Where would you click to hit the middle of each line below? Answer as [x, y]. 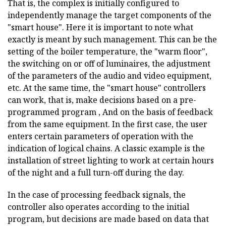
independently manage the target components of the [109, 15]
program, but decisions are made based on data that [108, 219]
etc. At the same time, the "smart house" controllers [107, 88]
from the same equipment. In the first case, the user [107, 124]
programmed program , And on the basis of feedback [110, 112]
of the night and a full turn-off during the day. [96, 173]
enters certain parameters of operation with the [100, 136]
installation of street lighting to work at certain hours [111, 161]
